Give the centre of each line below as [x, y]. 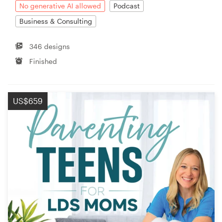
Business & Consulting [56, 21]
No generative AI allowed [60, 5]
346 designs [50, 46]
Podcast [127, 5]
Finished [43, 61]
